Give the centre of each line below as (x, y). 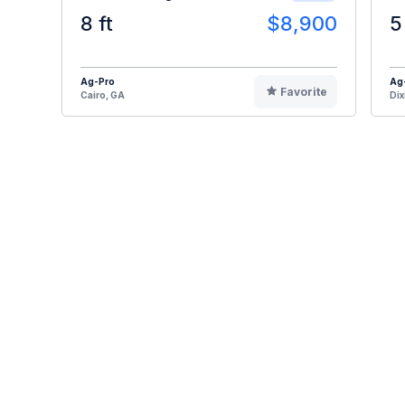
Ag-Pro (98, 81)
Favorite (303, 91)
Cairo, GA (103, 94)
